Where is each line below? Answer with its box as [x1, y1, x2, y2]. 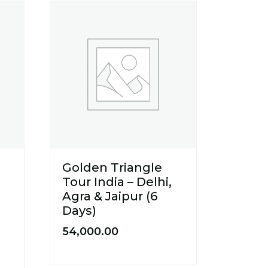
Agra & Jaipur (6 [62, 188, 158, 203]
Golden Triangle [62, 160, 163, 175]
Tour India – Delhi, [62, 174, 172, 189]
